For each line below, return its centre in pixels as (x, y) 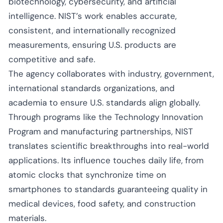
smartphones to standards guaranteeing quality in (108, 189)
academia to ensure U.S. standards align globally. (104, 102)
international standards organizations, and (92, 88)
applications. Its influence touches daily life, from (106, 160)
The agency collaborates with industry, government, (111, 73)
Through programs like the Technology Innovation (106, 117)
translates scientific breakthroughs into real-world (109, 146)
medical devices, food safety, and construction (102, 203)
